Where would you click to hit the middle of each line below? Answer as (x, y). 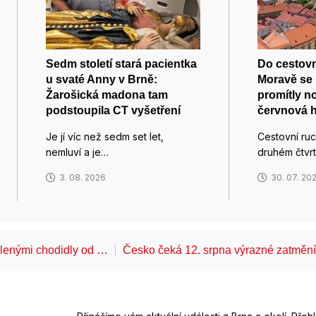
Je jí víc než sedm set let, (105, 137)
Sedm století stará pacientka (121, 64)
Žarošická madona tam (107, 95)
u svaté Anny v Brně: (102, 80)
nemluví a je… (77, 152)
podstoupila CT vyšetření (113, 111)
